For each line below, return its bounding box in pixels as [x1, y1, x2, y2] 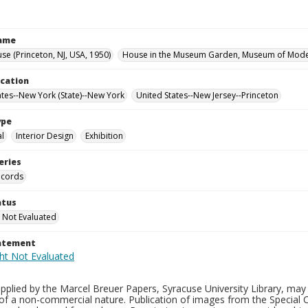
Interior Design [16, 130, 74, 142]
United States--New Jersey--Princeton [136, 89, 278, 101]
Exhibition [85, 130, 123, 142]
